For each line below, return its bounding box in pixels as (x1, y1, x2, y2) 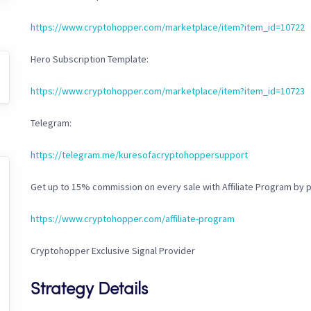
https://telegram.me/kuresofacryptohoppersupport (31, 149, 248, 162)
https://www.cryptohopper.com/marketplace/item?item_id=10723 (31, 85, 305, 98)
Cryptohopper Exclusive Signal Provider (31, 244, 195, 258)
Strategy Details (31, 282, 148, 299)
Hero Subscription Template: (31, 53, 149, 66)
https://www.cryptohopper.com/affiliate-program (31, 212, 235, 226)
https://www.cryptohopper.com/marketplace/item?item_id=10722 (31, 21, 305, 34)
